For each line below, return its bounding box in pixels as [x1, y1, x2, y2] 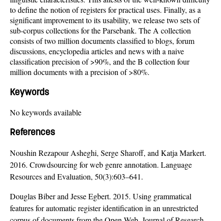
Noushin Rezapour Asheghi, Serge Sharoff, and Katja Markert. [10, 147, 206, 158]
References [10, 126, 55, 138]
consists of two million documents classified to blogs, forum [10, 36, 194, 46]
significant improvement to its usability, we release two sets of [10, 15, 200, 26]
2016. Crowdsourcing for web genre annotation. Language [10, 159, 192, 170]
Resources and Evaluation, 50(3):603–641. [10, 171, 143, 182]
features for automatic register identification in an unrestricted [10, 203, 198, 214]
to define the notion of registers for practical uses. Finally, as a [10, 4, 201, 15]
